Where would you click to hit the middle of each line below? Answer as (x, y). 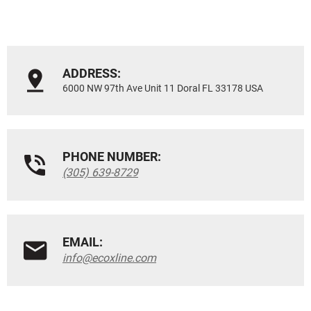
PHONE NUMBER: (112, 157)
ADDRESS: (92, 74)
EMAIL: (83, 242)
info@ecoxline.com (109, 258)
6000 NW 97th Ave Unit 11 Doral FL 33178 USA (163, 89)
